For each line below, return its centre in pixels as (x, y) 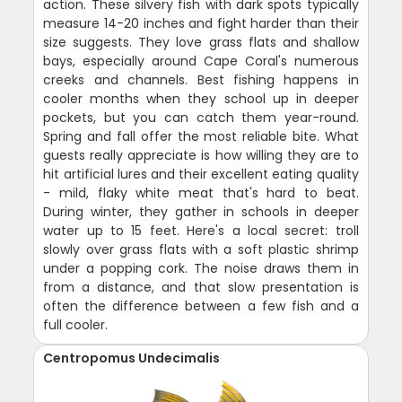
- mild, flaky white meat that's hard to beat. (201, 193)
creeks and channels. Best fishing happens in (201, 80)
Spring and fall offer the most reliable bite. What (201, 137)
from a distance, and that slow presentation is (201, 288)
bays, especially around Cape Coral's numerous (201, 61)
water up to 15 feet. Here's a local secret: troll (201, 231)
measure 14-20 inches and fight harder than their (201, 24)
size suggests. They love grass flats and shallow (201, 43)
